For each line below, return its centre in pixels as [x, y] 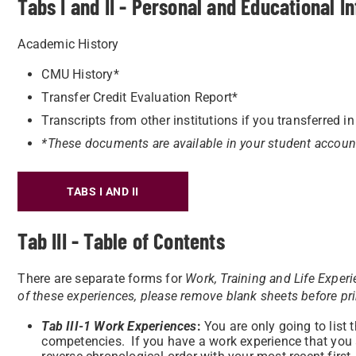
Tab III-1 [66, 326]
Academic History [68, 44]
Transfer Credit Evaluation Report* [140, 97]
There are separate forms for [102, 279]
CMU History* [80, 74]
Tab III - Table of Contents [121, 241]
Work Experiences [145, 326]
